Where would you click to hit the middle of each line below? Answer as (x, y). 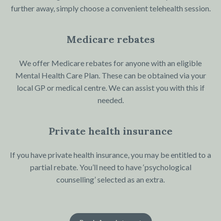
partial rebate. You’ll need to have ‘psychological (110, 167)
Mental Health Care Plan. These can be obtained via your (110, 75)
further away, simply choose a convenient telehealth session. (110, 8)
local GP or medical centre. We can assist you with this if (110, 88)
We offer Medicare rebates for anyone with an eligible (110, 63)
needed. (110, 100)
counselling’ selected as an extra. (110, 180)
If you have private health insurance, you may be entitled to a (110, 155)
